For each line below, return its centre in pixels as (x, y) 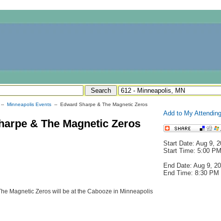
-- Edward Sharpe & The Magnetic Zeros (99, 104)
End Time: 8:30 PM (191, 173)
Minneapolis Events (29, 104)
